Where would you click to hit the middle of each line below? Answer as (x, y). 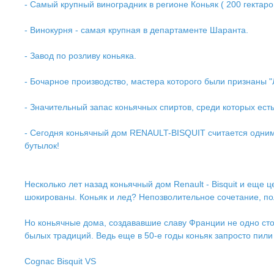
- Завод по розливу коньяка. (80, 56)
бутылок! (42, 146)
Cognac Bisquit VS (60, 261)
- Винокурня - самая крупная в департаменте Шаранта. (136, 30)
